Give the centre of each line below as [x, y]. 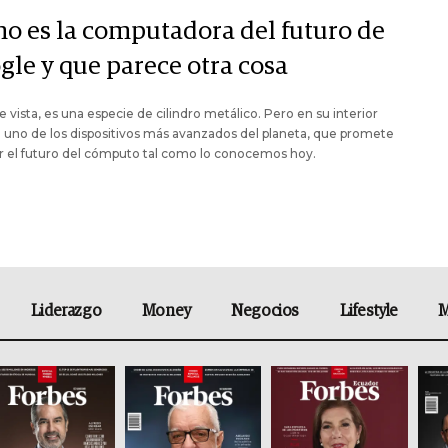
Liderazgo [66, 311]
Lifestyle [368, 311]
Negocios [265, 311]
